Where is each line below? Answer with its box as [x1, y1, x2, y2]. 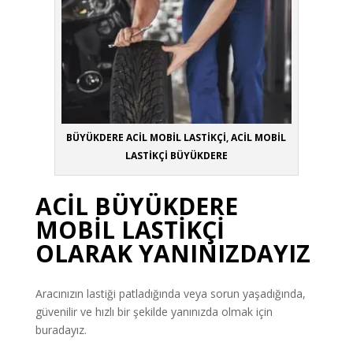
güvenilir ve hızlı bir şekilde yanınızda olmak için [35, 304, 273, 320]
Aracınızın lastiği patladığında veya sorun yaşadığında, [35, 286, 306, 302]
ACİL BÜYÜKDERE [35, 190, 238, 223]
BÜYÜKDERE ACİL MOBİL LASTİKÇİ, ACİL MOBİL [66, 131, 287, 145]
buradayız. [35, 322, 87, 338]
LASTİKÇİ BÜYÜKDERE [124, 149, 228, 163]
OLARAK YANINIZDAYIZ [35, 237, 310, 270]
